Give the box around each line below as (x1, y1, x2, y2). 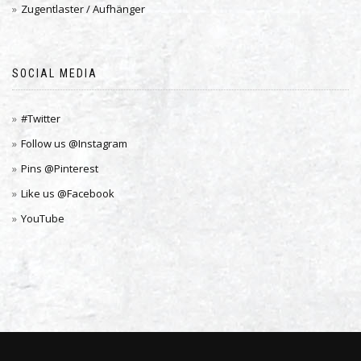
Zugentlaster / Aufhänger (21, 2, 145, 16)
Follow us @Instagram (21, 136, 127, 151)
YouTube (21, 211, 64, 226)
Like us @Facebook (21, 186, 114, 201)
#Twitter (21, 111, 60, 126)
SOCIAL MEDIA (12, 67, 98, 80)
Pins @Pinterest (21, 161, 98, 176)
